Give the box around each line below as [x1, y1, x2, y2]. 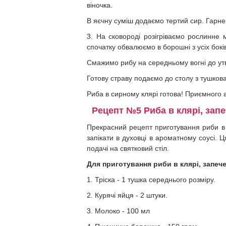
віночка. [87, 1, 112, 9]
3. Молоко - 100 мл [87, 207, 150, 215]
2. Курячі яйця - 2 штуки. [87, 191, 167, 199]
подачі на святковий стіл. [87, 144, 169, 152]
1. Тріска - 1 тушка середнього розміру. [87, 176, 215, 184]
